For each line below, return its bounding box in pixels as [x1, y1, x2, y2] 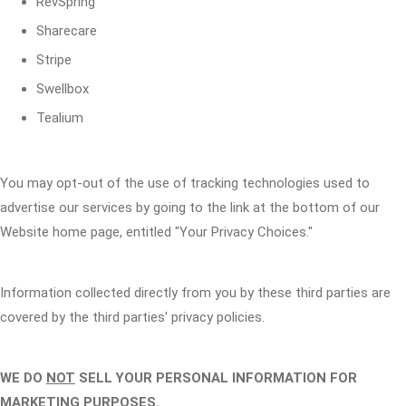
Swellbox [36, 81, 89, 97]
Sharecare [36, 23, 97, 39]
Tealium [36, 110, 83, 126]
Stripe [36, 52, 72, 68]
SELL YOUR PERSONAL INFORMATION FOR [75, 370, 357, 386]
